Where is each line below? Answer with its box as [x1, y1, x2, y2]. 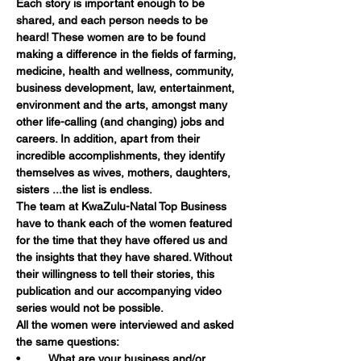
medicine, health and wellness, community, [16, 64, 237, 77]
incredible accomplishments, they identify [16, 149, 228, 162]
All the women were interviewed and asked [16, 318, 237, 331]
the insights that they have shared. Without [16, 251, 235, 263]
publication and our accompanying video [16, 284, 225, 297]
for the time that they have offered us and [16, 234, 230, 247]
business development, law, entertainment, [16, 81, 238, 94]
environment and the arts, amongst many [16, 98, 230, 111]
